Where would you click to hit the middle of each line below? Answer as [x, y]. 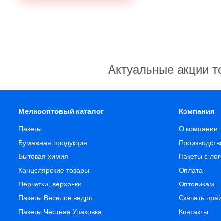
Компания [196, 111]
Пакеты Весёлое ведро [55, 198]
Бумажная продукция [53, 143]
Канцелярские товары [54, 170]
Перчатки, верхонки [50, 184]
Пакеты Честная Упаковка [60, 212]
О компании [198, 129]
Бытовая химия [43, 156]
